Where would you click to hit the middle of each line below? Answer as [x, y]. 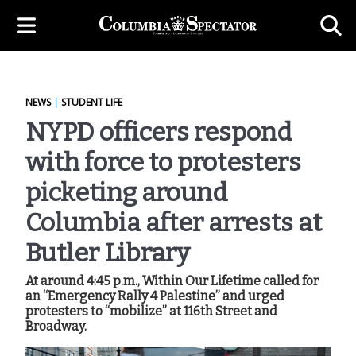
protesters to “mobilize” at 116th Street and [151, 311]
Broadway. [56, 326]
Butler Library [108, 253]
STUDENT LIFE [92, 102]
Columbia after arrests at [174, 222]
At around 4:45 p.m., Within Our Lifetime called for [172, 281]
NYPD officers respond [159, 132]
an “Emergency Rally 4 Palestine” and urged [155, 296]
